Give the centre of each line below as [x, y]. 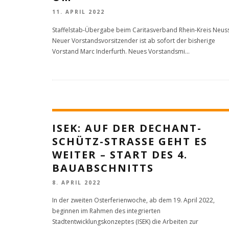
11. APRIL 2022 [78, 12]
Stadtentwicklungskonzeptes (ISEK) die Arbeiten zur [125, 221]
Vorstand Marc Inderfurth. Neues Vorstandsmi [119, 51]
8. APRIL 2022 [76, 182]
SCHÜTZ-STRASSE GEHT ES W [130, 141]
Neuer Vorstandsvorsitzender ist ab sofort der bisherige [134, 40]
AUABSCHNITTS [100, 168]
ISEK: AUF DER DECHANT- [127, 128]
